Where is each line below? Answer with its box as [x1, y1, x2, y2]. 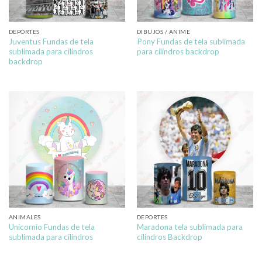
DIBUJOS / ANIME [136, 27, 191, 35]
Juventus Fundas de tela [8, 36, 94, 46]
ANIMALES [8, 213, 41, 221]
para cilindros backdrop [136, 46, 219, 56]
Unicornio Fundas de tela [8, 222, 95, 232]
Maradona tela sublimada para [136, 222, 243, 232]
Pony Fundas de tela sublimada [136, 36, 245, 46]
